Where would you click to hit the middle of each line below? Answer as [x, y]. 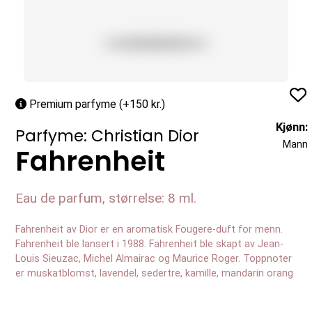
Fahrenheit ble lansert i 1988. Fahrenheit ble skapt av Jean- [149, 244]
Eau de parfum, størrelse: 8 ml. [106, 198]
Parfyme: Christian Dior [107, 135]
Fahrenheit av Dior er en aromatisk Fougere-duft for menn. [149, 229]
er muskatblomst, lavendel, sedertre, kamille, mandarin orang [154, 273]
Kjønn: [292, 126]
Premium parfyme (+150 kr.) [96, 104]
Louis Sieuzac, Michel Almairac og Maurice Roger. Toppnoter [154, 258]
